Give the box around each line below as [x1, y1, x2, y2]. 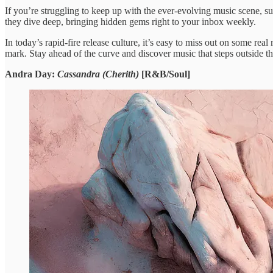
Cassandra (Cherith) [57, 68, 141, 79]
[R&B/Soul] [141, 68, 190, 79]
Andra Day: [5, 68, 57, 79]
